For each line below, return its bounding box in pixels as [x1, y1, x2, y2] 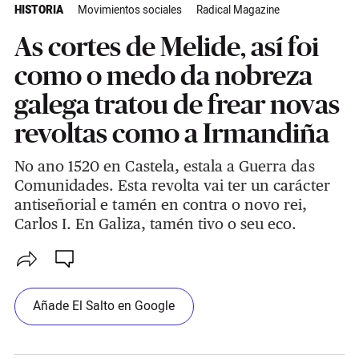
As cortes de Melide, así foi [14, 31, 319, 63]
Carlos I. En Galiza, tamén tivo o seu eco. [14, 215, 297, 233]
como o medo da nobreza [14, 60, 313, 91]
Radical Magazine [196, 2, 280, 19]
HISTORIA [14, 2, 63, 19]
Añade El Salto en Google [33, 296, 175, 316]
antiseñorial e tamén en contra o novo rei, [14, 196, 308, 214]
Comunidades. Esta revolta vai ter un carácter [14, 176, 330, 195]
